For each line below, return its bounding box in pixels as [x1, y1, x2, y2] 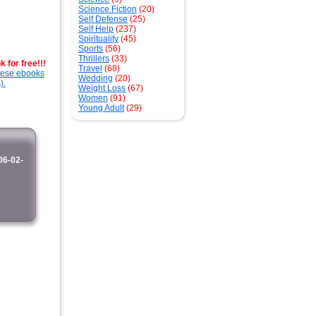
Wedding [78, 73, 113, 83]
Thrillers [78, 54, 109, 63]
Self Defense [78, 14, 128, 24]
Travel [78, 63, 102, 73]
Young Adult [78, 103, 124, 113]
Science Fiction [78, 4, 137, 14]
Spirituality [78, 34, 119, 44]
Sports [78, 44, 103, 54]
